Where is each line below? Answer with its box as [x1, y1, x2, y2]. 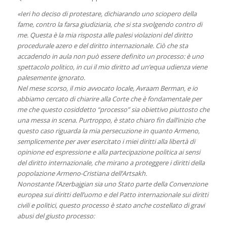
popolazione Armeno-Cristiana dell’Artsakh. [17, 168, 147, 178]
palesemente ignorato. [17, 72, 85, 82]
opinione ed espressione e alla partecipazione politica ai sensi [17, 147, 200, 157]
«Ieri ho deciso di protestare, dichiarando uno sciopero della [17, 9, 197, 18]
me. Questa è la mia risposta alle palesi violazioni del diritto [17, 30, 193, 40]
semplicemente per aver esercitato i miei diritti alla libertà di [17, 136, 195, 146]
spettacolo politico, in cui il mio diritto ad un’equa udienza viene [17, 62, 207, 71]
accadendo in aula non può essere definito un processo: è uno [17, 51, 204, 61]
